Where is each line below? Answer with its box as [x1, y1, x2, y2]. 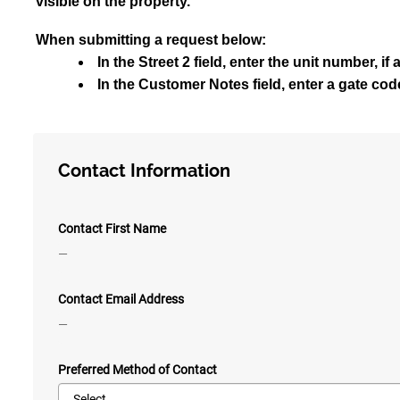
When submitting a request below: [36, 32, 266, 48]
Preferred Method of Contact [58, 362, 217, 378]
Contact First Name [58, 221, 166, 237]
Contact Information [58, 160, 230, 182]
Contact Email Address [58, 292, 184, 307]
